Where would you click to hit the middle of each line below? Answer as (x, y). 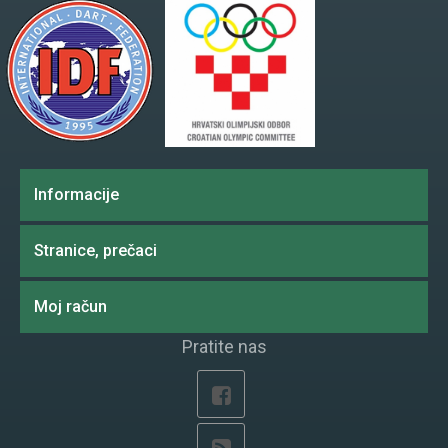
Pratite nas (224, 347)
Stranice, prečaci (95, 251)
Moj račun (70, 307)
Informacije (76, 195)
